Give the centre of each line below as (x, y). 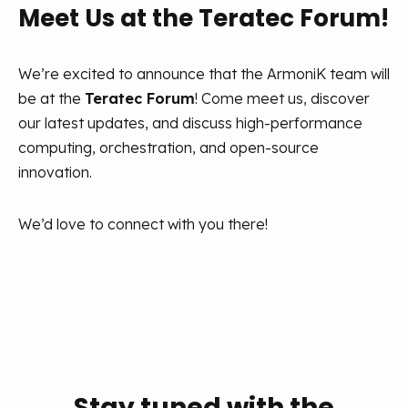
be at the (50, 98)
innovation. (55, 172)
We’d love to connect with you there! (143, 224)
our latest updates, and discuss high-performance (190, 123)
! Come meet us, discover (282, 98)
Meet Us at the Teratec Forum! (204, 18)
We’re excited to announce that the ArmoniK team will (204, 74)
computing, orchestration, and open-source (168, 148)
